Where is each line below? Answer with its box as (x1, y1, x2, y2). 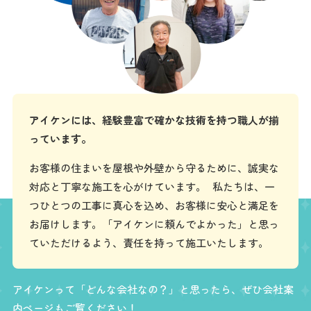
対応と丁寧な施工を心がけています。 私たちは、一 (29, 178, 276, 194)
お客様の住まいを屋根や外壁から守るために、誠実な (29, 160, 280, 175)
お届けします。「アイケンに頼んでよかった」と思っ (29, 216, 280, 231)
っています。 (29, 131, 92, 146)
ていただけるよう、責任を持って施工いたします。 (29, 235, 269, 250)
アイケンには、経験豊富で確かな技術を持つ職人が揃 (29, 112, 280, 127)
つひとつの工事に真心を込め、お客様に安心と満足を (29, 197, 280, 212)
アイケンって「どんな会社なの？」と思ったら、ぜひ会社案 (12, 282, 294, 297)
